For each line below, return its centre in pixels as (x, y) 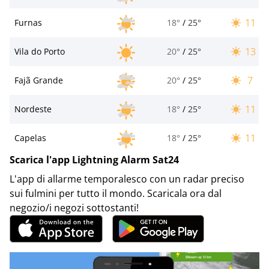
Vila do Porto (40, 51)
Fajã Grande (39, 80)
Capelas (30, 138)
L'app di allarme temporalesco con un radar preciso (127, 179)
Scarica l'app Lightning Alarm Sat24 (94, 159)
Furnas (28, 22)
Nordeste (33, 109)
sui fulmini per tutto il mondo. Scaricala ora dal (116, 193)
